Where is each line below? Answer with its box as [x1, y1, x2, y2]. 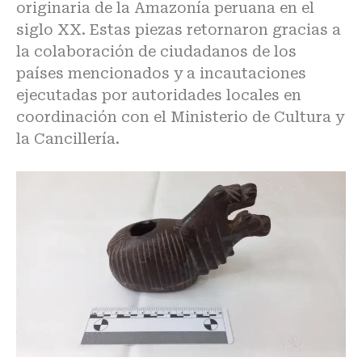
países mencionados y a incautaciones [16, 65, 306, 82]
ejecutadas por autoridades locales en [16, 86, 301, 104]
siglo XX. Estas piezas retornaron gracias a [16, 21, 341, 39]
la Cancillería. [16, 130, 120, 148]
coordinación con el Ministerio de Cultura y [16, 108, 344, 126]
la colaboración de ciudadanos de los [16, 43, 297, 61]
